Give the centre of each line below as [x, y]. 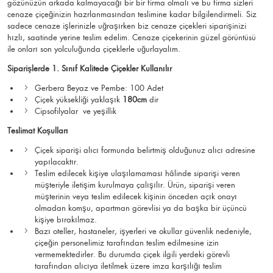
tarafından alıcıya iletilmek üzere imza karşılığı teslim [128, 266]
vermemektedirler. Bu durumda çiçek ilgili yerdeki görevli [132, 254]
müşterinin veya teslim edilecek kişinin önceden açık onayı [136, 196]
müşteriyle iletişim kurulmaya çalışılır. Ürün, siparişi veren [135, 185]
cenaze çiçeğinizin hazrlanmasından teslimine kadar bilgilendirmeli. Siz [132, 14]
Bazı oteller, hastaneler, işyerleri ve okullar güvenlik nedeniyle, [143, 231]
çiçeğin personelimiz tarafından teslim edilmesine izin [127, 243]
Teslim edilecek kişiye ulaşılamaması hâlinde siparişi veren [137, 173]
